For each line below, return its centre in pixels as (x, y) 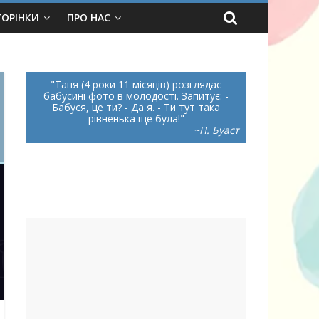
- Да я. (140, 107)
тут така (198, 107)
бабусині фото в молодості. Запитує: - (136, 96)
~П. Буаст (216, 130)
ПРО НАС (89, 17)
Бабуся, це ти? (88, 107)
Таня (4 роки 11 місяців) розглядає (138, 84)
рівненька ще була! (134, 119)
